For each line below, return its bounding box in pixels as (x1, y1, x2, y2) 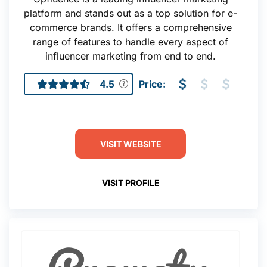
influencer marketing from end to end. (45, 50, 216, 62)
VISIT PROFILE (101, 177, 160, 188)
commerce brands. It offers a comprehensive (29, 21, 232, 33)
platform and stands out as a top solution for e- (24, 7, 237, 19)
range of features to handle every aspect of (33, 36, 228, 48)
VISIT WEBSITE (100, 138, 162, 149)
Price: (138, 78, 166, 90)
